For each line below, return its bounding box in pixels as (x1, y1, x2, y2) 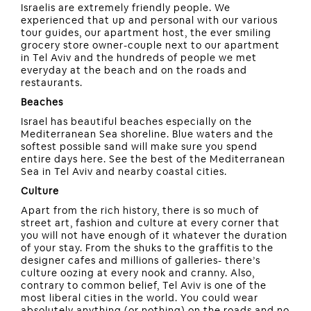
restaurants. (21, 76, 83, 90)
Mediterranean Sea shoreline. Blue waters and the (21, 128, 274, 141)
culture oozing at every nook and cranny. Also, (21, 267, 255, 280)
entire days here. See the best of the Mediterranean (21, 153, 285, 166)
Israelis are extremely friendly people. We (21, 1, 230, 15)
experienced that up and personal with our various (21, 14, 278, 27)
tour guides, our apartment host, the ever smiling (21, 26, 271, 40)
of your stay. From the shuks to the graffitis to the (21, 242, 274, 255)
